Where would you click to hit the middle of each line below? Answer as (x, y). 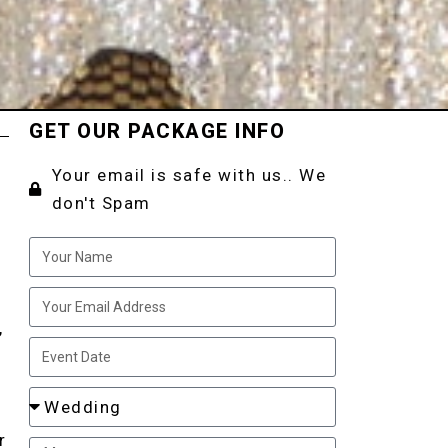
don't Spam (101, 203)
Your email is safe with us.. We (189, 175)
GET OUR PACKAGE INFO (157, 131)
